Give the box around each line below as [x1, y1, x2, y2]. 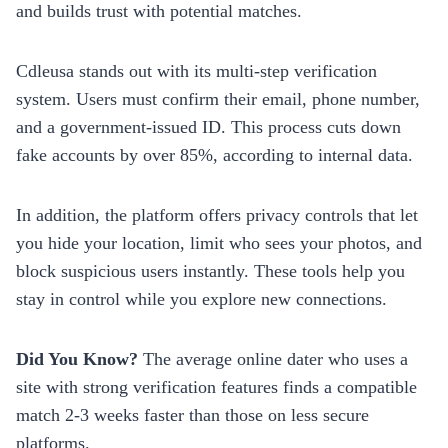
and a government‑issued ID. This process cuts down [16, 116, 401, 137]
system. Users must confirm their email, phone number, [16, 88, 420, 109]
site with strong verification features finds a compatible [16, 376, 417, 397]
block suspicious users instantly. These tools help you [16, 260, 405, 281]
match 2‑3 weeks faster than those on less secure [16, 404, 369, 425]
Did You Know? [16, 348, 138, 369]
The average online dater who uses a [138, 348, 408, 369]
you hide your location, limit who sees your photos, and [16, 232, 422, 253]
